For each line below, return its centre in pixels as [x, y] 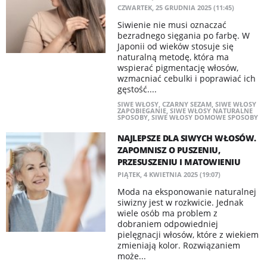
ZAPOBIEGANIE [142, 111]
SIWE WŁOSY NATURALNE [211, 111]
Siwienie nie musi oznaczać [172, 25]
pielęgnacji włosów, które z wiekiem [188, 235]
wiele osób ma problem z [167, 213]
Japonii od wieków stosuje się [175, 46]
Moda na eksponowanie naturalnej [187, 192]
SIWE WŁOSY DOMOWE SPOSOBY [204, 117]
